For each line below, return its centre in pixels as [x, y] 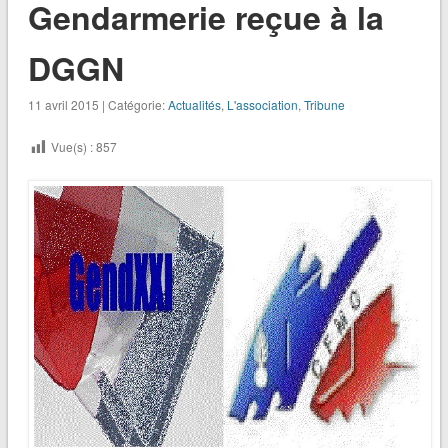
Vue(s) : [71, 147]
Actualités [194, 105]
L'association [262, 105]
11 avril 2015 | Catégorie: [97, 105]
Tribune [324, 105]
